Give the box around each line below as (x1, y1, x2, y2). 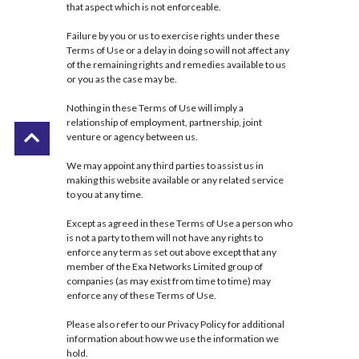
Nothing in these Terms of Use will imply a (66, 102, 244, 115)
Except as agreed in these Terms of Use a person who (66, 217, 292, 230)
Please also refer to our (66, 318, 167, 331)
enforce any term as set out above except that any (66, 246, 276, 259)
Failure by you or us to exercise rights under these (66, 30, 280, 42)
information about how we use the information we (66, 333, 279, 345)
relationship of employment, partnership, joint (66, 116, 262, 129)
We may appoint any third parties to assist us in (66, 159, 264, 172)
